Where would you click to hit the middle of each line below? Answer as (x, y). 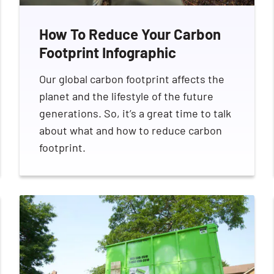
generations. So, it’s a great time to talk (135, 113)
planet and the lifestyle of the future (126, 96)
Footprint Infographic (108, 52)
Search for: (163, 81)
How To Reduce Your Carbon (130, 34)
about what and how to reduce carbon (131, 130)
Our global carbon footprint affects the (132, 79)
